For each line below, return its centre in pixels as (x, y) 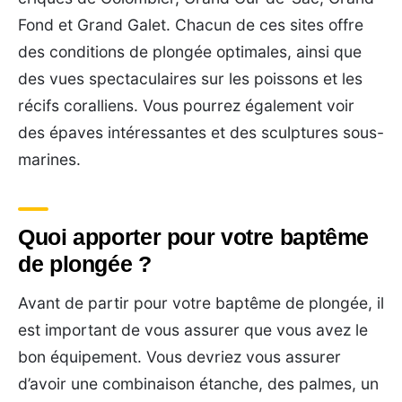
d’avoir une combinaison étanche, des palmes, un (198, 383)
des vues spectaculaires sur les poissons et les (190, 78)
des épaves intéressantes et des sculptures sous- (201, 132)
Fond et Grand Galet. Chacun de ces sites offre (191, 24)
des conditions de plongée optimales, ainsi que (190, 51)
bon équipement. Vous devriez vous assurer (179, 356)
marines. (49, 159)
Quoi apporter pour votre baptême (193, 236)
